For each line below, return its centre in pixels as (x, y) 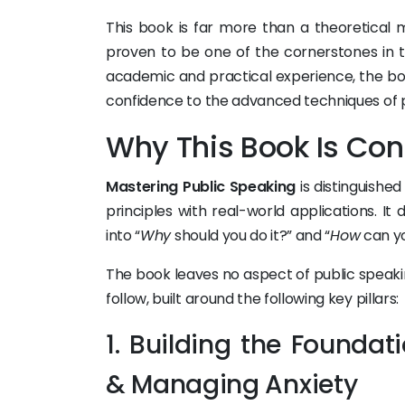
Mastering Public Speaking (201, 187)
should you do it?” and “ (251, 235)
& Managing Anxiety (232, 385)
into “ (123, 235)
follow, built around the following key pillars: (252, 299)
